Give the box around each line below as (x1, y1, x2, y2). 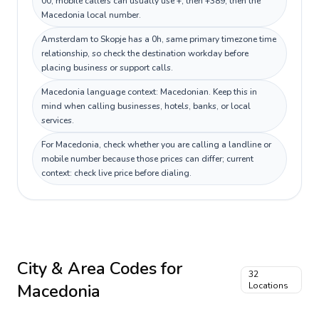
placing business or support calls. (41, 62, 173, 73)
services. (41, 115, 74, 126)
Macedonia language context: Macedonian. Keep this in (41, 86, 257, 98)
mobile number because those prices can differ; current (41, 153, 253, 164)
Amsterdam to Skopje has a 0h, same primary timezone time (41, 33, 276, 45)
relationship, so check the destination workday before (41, 48, 249, 59)
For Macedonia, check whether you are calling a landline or (41, 139, 271, 150)
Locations (248, 280, 288, 291)
